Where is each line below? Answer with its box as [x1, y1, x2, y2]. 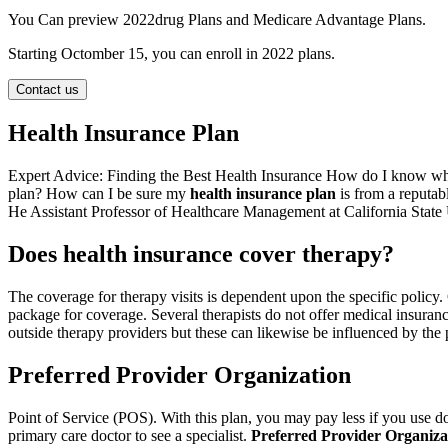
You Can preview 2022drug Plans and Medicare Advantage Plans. [8, 11, 426, 29]
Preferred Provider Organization [8, 361, 351, 388]
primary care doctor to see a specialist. [8, 426, 251, 444]
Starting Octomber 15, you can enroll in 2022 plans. [8, 45, 335, 63]
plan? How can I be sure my [8, 185, 190, 202]
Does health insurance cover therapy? [8, 240, 394, 267]
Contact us [16, 82, 79, 98]
